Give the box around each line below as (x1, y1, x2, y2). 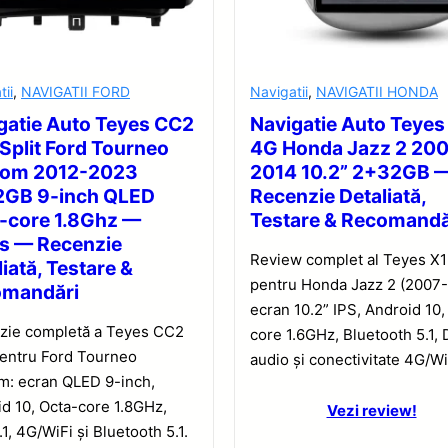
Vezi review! (326, 401, 417, 421)
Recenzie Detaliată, (250, 184, 426, 209)
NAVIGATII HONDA (316, 83, 438, 101)
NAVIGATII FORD (21, 83, 130, 101)
